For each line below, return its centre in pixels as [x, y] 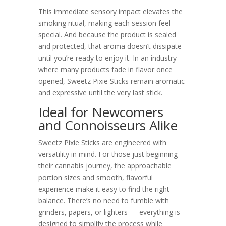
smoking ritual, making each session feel [104, 23]
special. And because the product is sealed [107, 35]
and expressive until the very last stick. [100, 93]
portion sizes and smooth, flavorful [95, 177]
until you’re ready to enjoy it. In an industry [107, 58]
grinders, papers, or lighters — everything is [109, 212]
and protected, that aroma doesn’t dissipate [110, 46]
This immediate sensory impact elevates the [110, 11]
